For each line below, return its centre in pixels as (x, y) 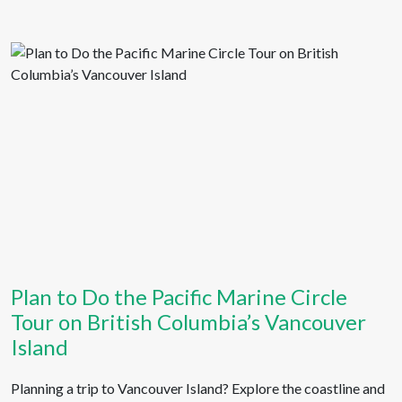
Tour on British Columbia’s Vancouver (188, 322)
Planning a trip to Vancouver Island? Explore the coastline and (198, 388)
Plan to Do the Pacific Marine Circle (179, 297)
